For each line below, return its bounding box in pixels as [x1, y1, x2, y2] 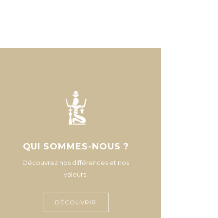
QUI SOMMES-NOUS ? [22, 141, 129, 152]
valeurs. [64, 170, 88, 178]
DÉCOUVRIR [55, 199, 97, 206]
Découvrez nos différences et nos [22, 159, 129, 166]
